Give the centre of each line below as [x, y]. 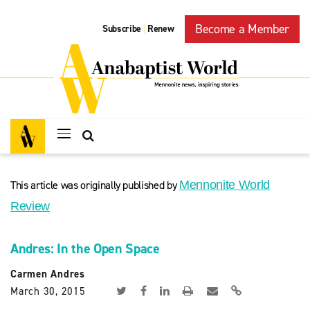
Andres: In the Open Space [85, 248]
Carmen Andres [48, 274]
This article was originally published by [95, 185]
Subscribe [122, 29]
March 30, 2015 [48, 291]
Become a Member [242, 29]
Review [30, 206]
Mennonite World [225, 185]
